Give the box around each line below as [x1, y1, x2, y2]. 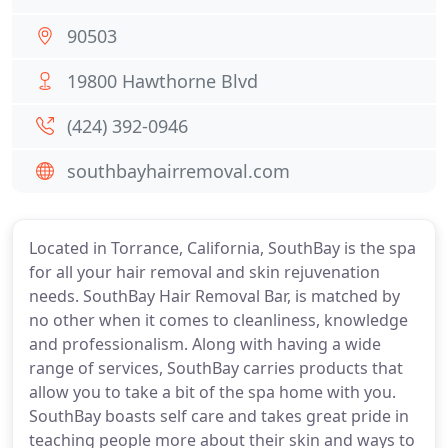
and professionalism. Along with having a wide [29, 333, 381, 355]
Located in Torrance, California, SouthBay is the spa [29, 237, 416, 259]
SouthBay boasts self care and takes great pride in [29, 405, 409, 427]
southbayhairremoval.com [67, 159, 290, 183]
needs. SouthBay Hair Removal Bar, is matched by [29, 285, 400, 307]
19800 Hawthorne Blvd [67, 69, 258, 93]
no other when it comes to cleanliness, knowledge [29, 309, 408, 331]
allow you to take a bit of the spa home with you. [29, 381, 396, 403]
